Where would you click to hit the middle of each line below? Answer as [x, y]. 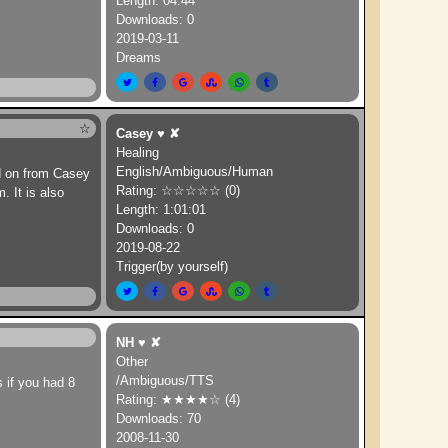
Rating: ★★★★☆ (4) [178, 399]
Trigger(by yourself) [172, 266]
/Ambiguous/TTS [165, 380]
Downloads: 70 [159, 418]
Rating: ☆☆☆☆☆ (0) [178, 190]
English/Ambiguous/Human [195, 171]
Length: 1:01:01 [161, 209]
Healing [138, 152]
